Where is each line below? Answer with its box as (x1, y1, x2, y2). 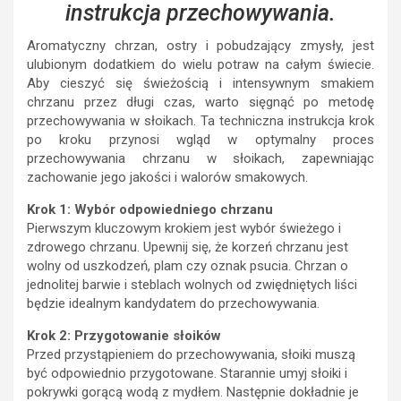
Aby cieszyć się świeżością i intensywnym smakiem (27, 75, 374, 92)
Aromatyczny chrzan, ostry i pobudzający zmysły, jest (27, 38, 374, 55)
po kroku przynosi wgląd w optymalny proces (27, 132, 374, 149)
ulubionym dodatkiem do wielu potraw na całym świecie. (27, 56, 374, 73)
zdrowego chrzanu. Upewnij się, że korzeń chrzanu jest (27, 239, 348, 256)
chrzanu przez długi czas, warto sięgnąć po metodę (27, 94, 374, 111)
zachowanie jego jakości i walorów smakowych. (27, 169, 308, 186)
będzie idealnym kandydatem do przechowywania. (27, 295, 320, 312)
